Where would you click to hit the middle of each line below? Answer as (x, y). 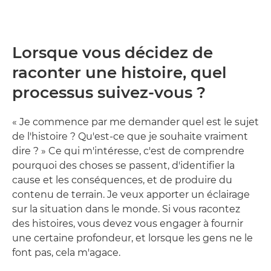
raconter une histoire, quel (119, 73)
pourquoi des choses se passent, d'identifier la (123, 166)
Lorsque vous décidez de (113, 53)
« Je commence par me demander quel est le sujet (135, 122)
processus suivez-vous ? (109, 93)
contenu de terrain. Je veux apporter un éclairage (131, 195)
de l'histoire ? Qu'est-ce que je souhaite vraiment (130, 137)
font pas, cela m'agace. (66, 253)
